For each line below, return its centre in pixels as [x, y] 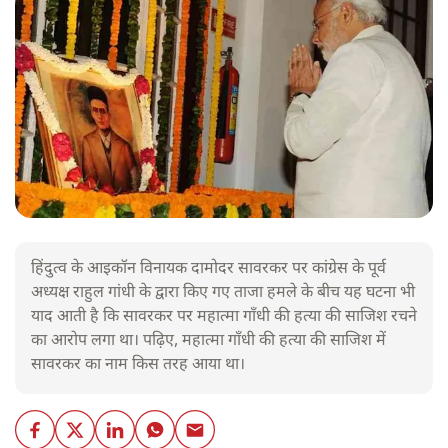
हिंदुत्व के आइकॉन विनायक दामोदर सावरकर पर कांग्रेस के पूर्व [208, 269]
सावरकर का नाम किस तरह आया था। [142, 365]
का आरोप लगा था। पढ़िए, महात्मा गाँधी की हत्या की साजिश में [208, 341]
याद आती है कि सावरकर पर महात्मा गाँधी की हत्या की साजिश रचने [224, 317]
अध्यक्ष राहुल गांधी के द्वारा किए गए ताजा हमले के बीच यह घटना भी [223, 293]
